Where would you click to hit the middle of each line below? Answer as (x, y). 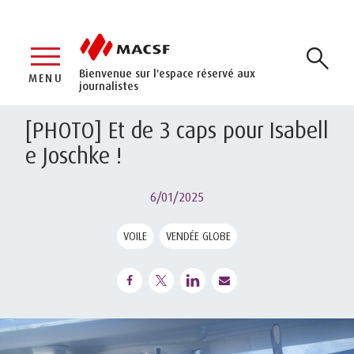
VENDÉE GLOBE (198, 235)
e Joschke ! (73, 155)
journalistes (109, 85)
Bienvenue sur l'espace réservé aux (167, 73)
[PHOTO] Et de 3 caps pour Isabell (177, 130)
